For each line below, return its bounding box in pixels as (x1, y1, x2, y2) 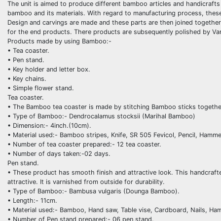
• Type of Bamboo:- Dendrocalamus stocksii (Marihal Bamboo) (7, 112, 195, 120)
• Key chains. (7, 74, 46, 82)
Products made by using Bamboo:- (7, 37, 111, 45)
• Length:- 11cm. (7, 196, 57, 204)
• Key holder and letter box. (7, 65, 90, 73)
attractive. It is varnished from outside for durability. (7, 178, 165, 185)
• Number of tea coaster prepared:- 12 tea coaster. (7, 140, 161, 148)
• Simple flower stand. (7, 84, 74, 92)
